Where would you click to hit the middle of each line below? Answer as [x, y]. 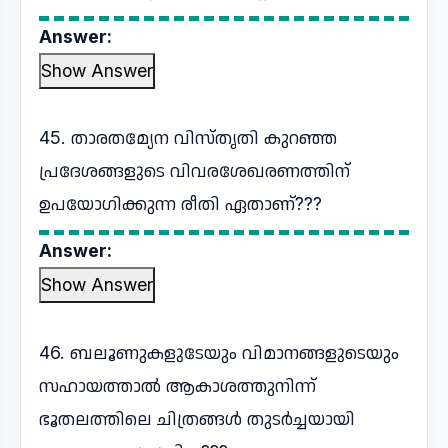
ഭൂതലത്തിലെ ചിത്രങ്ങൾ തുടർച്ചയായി [197, 418]
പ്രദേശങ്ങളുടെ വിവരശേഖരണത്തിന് [194, 170]
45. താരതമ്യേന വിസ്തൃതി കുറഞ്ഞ [188, 137]
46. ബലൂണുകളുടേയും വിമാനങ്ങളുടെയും [219, 352]
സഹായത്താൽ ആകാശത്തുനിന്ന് [177, 385]
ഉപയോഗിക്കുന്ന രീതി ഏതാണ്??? [180, 203]
